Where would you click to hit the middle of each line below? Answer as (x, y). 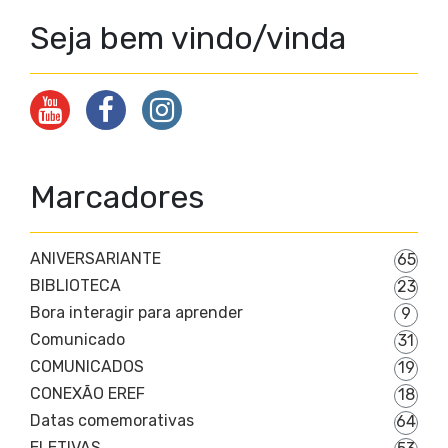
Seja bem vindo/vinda (188, 38)
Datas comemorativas (112, 421)
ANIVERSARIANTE (95, 259)
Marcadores (117, 197)
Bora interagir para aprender (136, 313)
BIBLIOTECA (75, 286)
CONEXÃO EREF (87, 394)
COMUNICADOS (87, 367)
